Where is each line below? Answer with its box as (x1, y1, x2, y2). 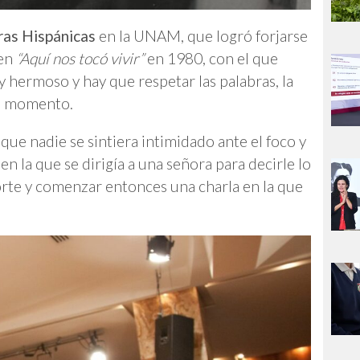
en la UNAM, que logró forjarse (96, 26, 308, 45)
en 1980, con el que (144, 48, 278, 67)
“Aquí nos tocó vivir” (16, 48, 144, 67)
